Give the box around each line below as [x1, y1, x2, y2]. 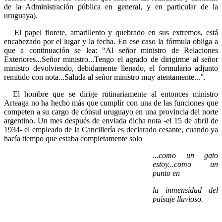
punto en [153, 168, 180, 177]
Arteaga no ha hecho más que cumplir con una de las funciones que [4, 98, 218, 107]
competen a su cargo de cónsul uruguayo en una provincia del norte [4, 107, 218, 116]
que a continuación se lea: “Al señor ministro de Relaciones [4, 46, 218, 55]
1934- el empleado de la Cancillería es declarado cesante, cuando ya [4, 125, 218, 134]
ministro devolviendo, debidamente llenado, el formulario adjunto [4, 63, 218, 72]
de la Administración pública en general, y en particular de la [4, 2, 218, 11]
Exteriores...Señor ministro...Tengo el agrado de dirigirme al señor [4, 55, 218, 63]
